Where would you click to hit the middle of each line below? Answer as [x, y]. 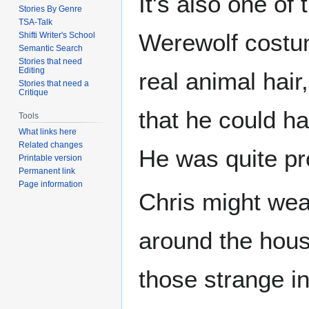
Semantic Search [51, 48]
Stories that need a [54, 83]
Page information [51, 185]
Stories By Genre [51, 9]
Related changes [51, 145]
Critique [34, 92]
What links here [48, 132]
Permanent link [47, 171]
